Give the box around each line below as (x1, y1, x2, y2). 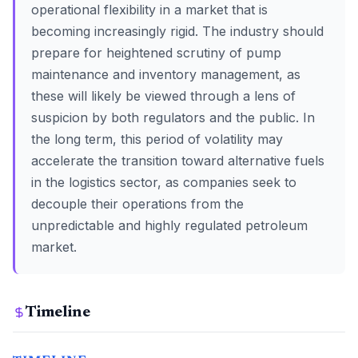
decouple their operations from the (31, 196, 244, 212)
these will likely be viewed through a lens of (31, 88, 296, 104)
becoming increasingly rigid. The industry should (31, 23, 324, 39)
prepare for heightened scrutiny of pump (31, 45, 281, 61)
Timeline (26, 304, 90, 320)
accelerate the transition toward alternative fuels (31, 153, 324, 169)
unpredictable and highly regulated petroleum (31, 217, 308, 233)
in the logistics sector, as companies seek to (31, 174, 296, 190)
